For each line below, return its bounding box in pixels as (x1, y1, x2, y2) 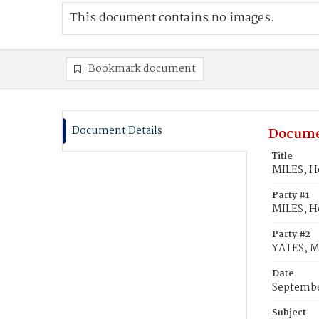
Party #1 (272, 188, 309, 203)
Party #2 (272, 227, 310, 242)
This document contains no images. (70, 9, 274, 28)
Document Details (72, 122, 162, 140)
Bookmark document (88, 61, 196, 78)
